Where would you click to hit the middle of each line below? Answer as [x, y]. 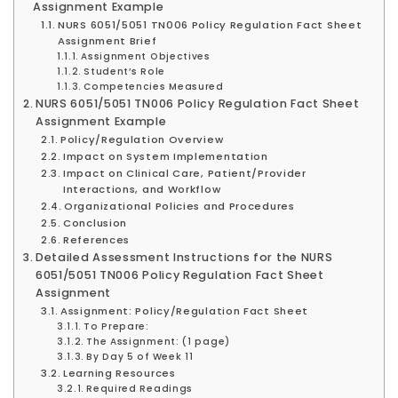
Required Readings [140, 388]
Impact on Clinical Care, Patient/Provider [185, 173]
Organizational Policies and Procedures [179, 206]
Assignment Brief [107, 40]
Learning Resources [119, 373]
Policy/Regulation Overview [142, 139]
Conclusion [96, 223]
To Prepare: [116, 326]
